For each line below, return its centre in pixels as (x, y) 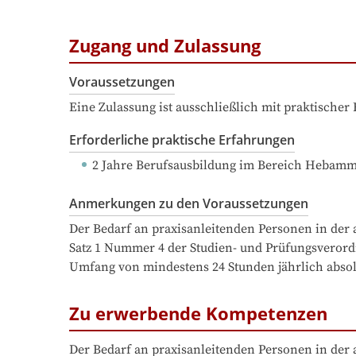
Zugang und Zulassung (165, 45)
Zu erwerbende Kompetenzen (198, 313)
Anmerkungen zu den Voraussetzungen (189, 204)
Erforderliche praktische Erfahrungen (182, 140)
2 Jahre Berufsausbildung (164, 166)
